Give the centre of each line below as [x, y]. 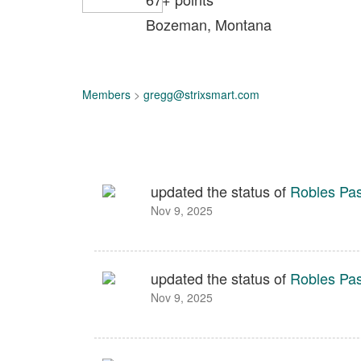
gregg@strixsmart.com [201, 94]
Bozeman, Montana [209, 24]
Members [106, 94]
